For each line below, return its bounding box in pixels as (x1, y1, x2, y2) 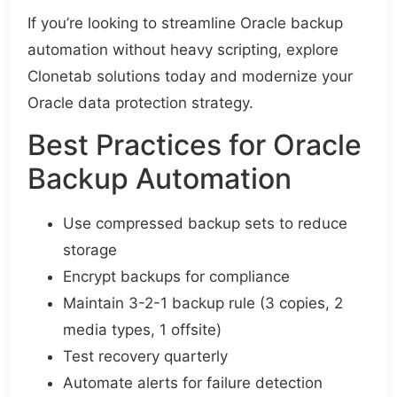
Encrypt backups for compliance (63, 268, 291, 286)
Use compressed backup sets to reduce (63, 214, 348, 233)
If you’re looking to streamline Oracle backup (27, 13, 344, 32)
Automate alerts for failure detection (63, 374, 323, 393)
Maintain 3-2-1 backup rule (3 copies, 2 (63, 294, 344, 313)
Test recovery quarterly (63, 347, 229, 366)
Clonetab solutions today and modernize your (27, 66, 354, 85)
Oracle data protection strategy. (27, 93, 254, 112)
